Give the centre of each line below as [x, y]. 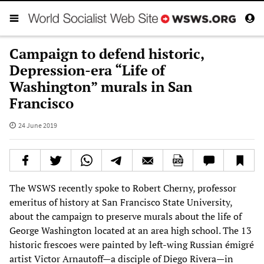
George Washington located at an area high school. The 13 [131, 230]
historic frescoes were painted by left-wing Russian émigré [132, 244]
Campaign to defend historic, [107, 53]
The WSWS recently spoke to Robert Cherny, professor [123, 188]
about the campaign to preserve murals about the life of [126, 216]
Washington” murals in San [101, 86]
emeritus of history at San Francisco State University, [121, 202]
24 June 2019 [37, 125]
